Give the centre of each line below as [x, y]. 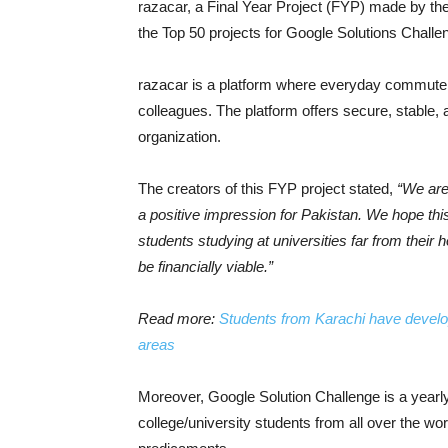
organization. [179, 136]
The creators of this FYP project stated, [267, 188]
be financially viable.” [205, 266]
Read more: [178, 318]
